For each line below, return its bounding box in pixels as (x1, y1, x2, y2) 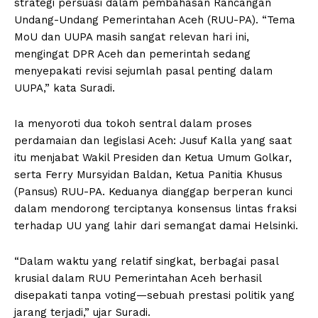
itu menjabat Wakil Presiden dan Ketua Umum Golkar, (14, 150, 292, 164)
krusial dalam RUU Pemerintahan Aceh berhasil (14, 271, 261, 285)
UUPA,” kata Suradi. (14, 81, 115, 94)
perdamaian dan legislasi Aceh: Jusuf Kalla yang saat (14, 133, 292, 147)
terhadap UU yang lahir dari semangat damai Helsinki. (14, 219, 298, 232)
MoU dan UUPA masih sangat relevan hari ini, (14, 30, 249, 43)
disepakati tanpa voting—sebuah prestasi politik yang (14, 288, 295, 302)
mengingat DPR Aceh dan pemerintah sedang (14, 47, 251, 60)
